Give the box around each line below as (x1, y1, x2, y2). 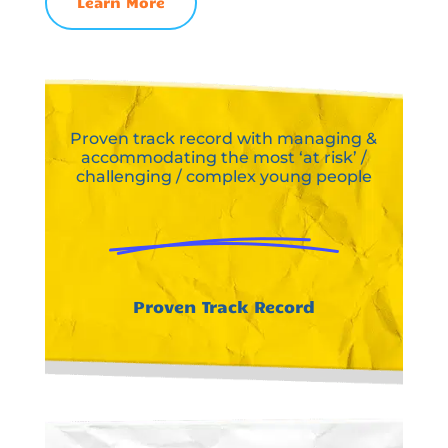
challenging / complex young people (75, 166, 372, 186)
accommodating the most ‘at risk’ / (80, 147, 367, 167)
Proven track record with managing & (70, 128, 378, 148)
